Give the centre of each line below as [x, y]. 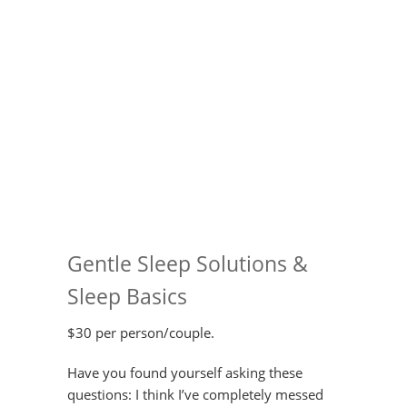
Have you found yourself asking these [185, 372]
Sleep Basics [127, 296]
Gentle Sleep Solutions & [188, 263]
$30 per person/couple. [141, 333]
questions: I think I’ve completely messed [195, 394]
